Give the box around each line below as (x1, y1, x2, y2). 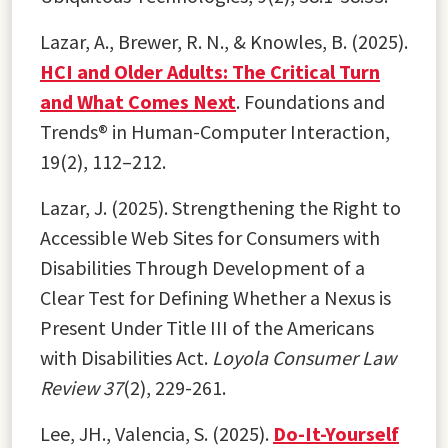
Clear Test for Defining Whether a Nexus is (40, 284, 391, 310)
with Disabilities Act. (40, 344, 212, 370)
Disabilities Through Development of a (40, 254, 365, 280)
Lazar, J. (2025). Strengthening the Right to (40, 194, 401, 220)
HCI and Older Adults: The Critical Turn (40, 58, 380, 84)
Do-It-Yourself (273, 420, 399, 446)
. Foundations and (236, 88, 385, 114)
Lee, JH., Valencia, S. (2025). (40, 420, 273, 446)
